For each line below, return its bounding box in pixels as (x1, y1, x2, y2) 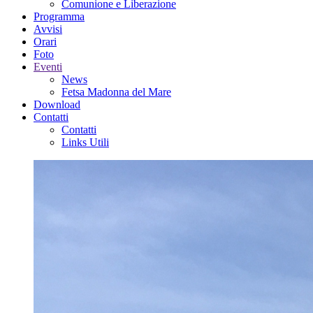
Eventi (34, 60, 62, 73)
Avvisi (34, 22, 62, 35)
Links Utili (61, 136, 109, 148)
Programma (34, 10, 85, 22)
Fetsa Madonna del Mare (61, 85, 171, 98)
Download (34, 98, 80, 110)
